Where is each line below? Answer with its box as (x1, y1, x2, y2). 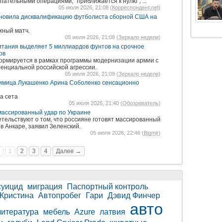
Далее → (56, 148, 81, 155)
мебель (43, 208, 70, 216)
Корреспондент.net (112, 4, 159, 10)
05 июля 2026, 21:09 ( (65, 71, 118, 77)
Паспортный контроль (67, 182, 148, 191)
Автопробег (38, 191, 81, 200)
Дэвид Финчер (108, 191, 160, 200)
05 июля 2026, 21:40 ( (69, 100, 122, 106)
